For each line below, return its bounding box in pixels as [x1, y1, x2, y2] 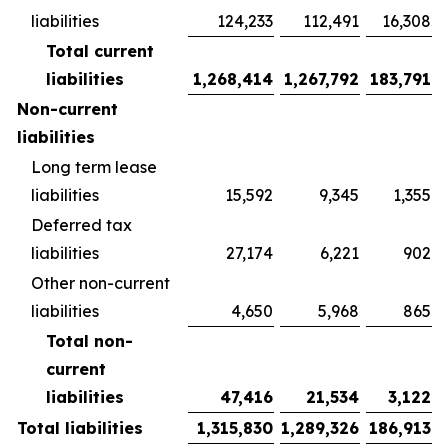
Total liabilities [17, 418, 143, 438]
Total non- [46, 331, 133, 351]
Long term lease [31, 157, 157, 177]
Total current [46, 41, 154, 61]
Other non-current [31, 273, 170, 293]
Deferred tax [31, 215, 132, 235]
